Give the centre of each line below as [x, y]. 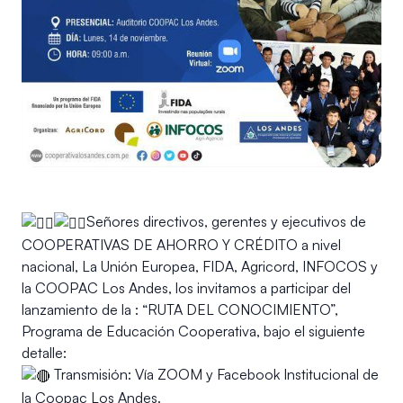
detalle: [44, 353]
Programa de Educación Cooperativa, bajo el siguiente [193, 331]
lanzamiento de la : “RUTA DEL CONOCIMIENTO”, [180, 310]
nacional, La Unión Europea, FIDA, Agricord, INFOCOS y [200, 267]
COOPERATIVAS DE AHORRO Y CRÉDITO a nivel [181, 245]
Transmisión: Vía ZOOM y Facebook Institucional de [215, 375]
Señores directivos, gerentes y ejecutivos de [226, 221]
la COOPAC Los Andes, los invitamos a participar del [186, 288]
